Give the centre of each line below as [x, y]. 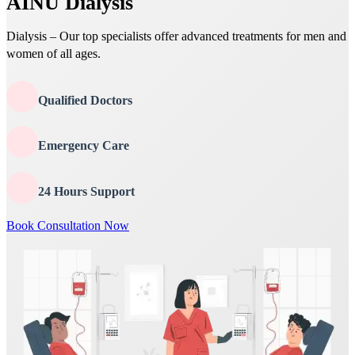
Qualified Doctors [85, 100]
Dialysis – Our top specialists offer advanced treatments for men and [176, 36]
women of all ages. [53, 54]
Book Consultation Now [68, 225]
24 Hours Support [86, 191]
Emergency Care [84, 146]
